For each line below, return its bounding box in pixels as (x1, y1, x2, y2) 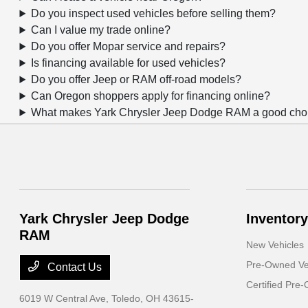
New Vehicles (245, 239, 304, 251)
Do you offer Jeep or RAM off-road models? (31, 74, 242, 86)
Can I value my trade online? (31, 24, 171, 36)
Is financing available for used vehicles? (31, 57, 226, 69)
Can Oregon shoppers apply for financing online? (31, 90, 271, 102)
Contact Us (45, 261, 102, 274)
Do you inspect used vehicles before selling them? (31, 8, 276, 20)
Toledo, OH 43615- (111, 293, 195, 305)
